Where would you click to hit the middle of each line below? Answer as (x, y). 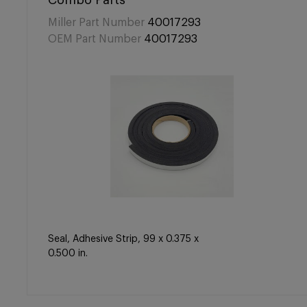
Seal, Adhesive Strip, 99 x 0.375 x (123, 239)
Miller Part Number (96, 23)
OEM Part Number (95, 39)
